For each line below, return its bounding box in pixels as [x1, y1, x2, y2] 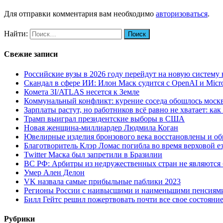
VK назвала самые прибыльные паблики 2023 [24, 177, 181, 186]
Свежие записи [4, 50, 58, 59]
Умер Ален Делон [24, 168, 85, 177]
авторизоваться [156, 9, 208, 18]
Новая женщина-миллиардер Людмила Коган [24, 123, 178, 132]
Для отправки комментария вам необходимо [4, 9, 156, 18]
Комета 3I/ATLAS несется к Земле [24, 87, 139, 96]
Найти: [4, 29, 28, 38]
